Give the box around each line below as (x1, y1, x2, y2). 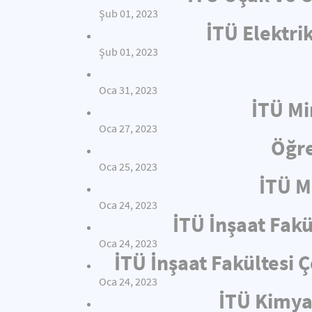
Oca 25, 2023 (99, 160, 157, 173)
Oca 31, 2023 (99, 84, 157, 97)
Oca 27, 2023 (99, 122, 157, 135)
